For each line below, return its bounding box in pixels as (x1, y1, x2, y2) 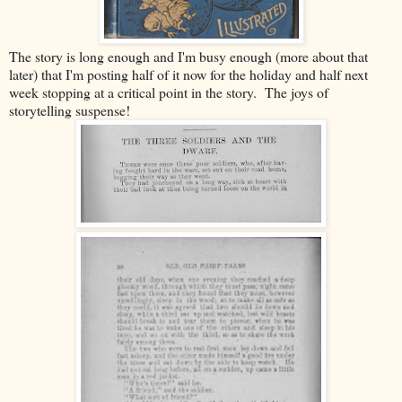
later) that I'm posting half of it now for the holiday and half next (9, 65, 368, 84)
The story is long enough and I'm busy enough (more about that (9, 47, 368, 66)
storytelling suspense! (9, 100, 130, 120)
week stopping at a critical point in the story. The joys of (9, 83, 328, 102)
